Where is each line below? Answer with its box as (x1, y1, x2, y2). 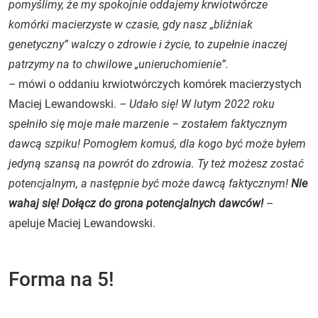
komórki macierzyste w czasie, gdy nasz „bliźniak (9, 17, 253, 31)
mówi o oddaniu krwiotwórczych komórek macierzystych (18, 77, 302, 91)
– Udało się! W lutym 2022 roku (119, 97, 275, 111)
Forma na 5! (9, 267, 114, 291)
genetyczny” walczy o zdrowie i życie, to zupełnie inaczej (9, 37, 287, 51)
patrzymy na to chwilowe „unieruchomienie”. (9, 57, 231, 71)
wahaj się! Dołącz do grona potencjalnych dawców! (9, 196, 266, 210)
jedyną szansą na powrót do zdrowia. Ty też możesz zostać (9, 156, 304, 170)
